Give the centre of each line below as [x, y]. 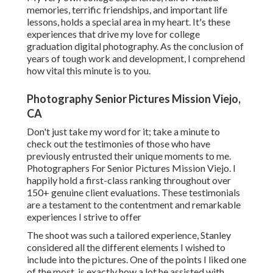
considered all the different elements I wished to [126, 247]
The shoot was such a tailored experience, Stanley [129, 235]
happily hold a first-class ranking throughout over [129, 180]
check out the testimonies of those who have [119, 144]
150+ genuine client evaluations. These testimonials [133, 193]
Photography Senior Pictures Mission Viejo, [134, 99]
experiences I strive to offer [84, 217]
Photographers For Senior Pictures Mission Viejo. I [131, 168]
